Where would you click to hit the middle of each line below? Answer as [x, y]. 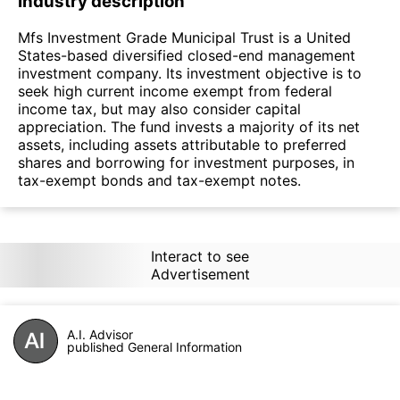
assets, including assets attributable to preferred [182, 144]
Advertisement [200, 274]
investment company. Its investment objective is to [190, 73]
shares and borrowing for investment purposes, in [186, 162]
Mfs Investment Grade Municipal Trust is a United [184, 37]
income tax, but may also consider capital [159, 108]
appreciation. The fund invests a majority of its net [189, 126]
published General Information [154, 346]
